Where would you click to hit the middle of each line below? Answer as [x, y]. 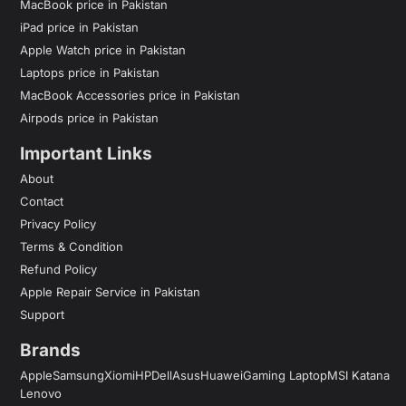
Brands [50, 350]
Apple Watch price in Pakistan [103, 49]
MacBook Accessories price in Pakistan [130, 95]
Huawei [222, 375]
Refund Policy [58, 269]
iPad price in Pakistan [79, 27]
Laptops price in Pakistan [90, 72]
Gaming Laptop [285, 375]
